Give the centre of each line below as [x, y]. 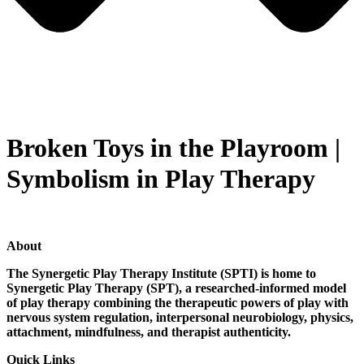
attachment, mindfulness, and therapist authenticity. [149, 332]
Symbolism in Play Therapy [161, 178]
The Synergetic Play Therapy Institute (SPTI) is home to [161, 274]
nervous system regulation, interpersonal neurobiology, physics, [180, 318]
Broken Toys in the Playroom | [173, 147]
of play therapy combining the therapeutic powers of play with [178, 303]
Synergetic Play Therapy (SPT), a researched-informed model [176, 288]
